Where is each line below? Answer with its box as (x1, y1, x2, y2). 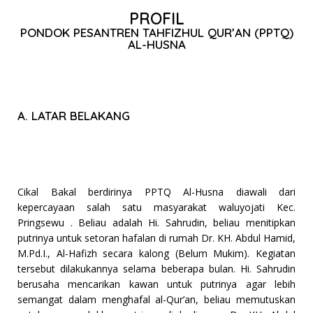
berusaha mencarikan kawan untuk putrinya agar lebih (17, 277, 296, 291)
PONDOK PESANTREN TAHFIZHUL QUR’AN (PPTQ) (20, 25, 293, 41)
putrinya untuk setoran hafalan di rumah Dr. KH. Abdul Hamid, (17, 231, 296, 245)
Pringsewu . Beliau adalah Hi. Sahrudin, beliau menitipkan (17, 216, 296, 230)
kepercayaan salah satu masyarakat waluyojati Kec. (17, 201, 296, 214)
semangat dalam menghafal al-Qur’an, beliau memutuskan (17, 293, 296, 307)
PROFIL (129, 8, 184, 29)
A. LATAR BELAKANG (17, 108, 130, 124)
